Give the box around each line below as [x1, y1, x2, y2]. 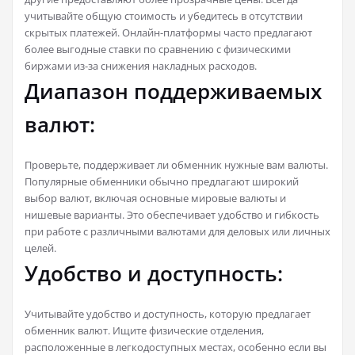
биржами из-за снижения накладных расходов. [25, 58, 257, 73]
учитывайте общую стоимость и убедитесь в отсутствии [25, 8, 303, 23]
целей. [25, 240, 56, 255]
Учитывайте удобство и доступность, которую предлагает [25, 306, 311, 321]
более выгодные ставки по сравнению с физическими [25, 41, 291, 56]
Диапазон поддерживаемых [25, 76, 322, 105]
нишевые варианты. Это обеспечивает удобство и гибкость [25, 207, 319, 222]
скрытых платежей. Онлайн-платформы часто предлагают [25, 25, 312, 40]
